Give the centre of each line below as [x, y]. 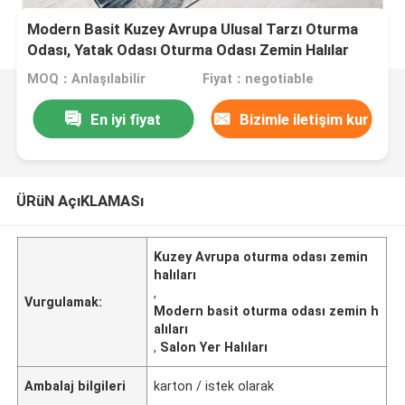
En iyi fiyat [126, 119]
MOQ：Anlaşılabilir [87, 79]
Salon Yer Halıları [214, 347]
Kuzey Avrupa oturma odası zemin [261, 256]
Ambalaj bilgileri [75, 386]
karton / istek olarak [214, 386]
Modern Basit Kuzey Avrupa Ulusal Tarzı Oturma [193, 29]
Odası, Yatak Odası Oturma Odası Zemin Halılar [188, 50]
